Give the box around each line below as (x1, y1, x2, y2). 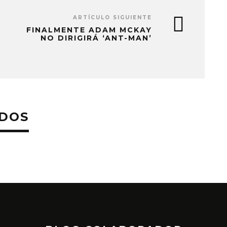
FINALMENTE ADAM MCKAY (26, 25, 152, 34)
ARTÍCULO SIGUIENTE (73, 14, 152, 21)
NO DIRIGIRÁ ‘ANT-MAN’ (41, 33, 152, 43)
